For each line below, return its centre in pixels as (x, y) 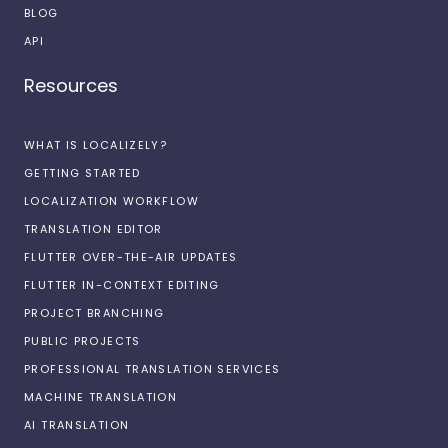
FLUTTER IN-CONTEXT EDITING (122, 284)
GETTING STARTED (82, 172)
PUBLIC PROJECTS (82, 340)
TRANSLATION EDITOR (93, 228)
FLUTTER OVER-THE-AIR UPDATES (131, 256)
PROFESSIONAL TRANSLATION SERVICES (152, 368)
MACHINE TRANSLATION (101, 396)
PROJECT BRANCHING (94, 312)
